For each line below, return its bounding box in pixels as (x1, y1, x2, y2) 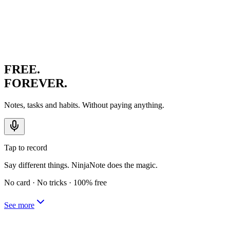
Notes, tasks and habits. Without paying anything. (4, 100, 164, 109)
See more (4, 200, 34, 209)
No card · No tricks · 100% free (4, 178, 107, 187)
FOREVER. (4, 76, 67, 90)
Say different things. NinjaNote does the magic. (4, 160, 158, 169)
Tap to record (4, 143, 47, 152)
